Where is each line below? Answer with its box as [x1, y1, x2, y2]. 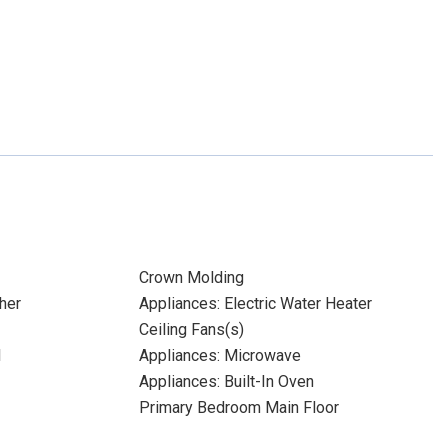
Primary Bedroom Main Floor [138, 398, 339, 417]
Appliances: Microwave [138, 346, 301, 365]
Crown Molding [138, 268, 244, 287]
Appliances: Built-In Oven [138, 372, 314, 391]
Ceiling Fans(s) [138, 320, 244, 339]
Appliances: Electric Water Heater [138, 294, 372, 313]
